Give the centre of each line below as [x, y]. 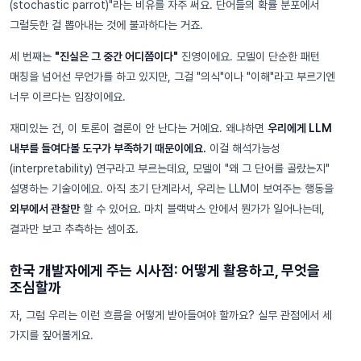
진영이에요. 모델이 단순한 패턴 [249, 56]
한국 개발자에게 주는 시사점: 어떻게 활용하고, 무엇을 [165, 270]
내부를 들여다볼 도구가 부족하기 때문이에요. [108, 148]
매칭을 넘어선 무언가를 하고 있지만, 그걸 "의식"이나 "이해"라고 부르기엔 [172, 76]
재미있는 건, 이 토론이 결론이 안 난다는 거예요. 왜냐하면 [139, 128]
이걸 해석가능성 [243, 148]
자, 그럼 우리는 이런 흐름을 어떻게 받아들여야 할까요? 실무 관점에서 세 [171, 315]
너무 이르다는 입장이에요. [68, 96]
